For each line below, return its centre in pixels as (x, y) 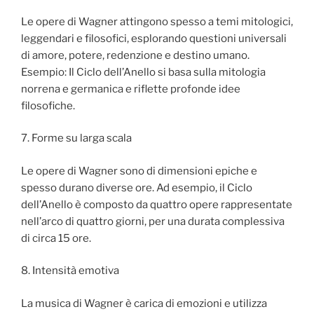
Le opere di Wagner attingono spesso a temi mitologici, (157, 21)
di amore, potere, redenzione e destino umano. (135, 55)
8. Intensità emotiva (70, 271)
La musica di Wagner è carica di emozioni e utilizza (144, 303)
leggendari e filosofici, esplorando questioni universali (154, 38)
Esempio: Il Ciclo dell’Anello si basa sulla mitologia (143, 72)
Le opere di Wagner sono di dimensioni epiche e (139, 171)
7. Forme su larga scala (76, 138)
